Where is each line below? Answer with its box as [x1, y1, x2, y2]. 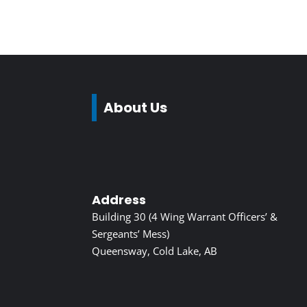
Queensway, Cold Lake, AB [92, 244, 218, 258]
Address [92, 191, 147, 209]
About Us [103, 98, 168, 118]
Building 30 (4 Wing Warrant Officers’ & [92, 210, 278, 224]
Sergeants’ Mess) [92, 227, 170, 241]
